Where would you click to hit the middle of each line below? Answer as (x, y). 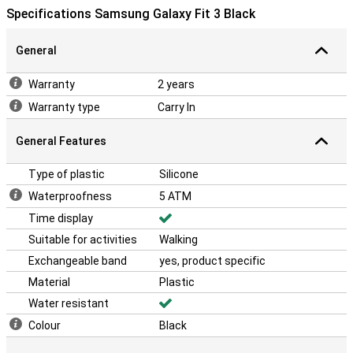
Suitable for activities (83, 240)
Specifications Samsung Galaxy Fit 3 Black (131, 14)
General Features (61, 141)
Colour (45, 325)
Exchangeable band (78, 261)
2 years (176, 84)
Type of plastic (67, 174)
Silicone (179, 174)
